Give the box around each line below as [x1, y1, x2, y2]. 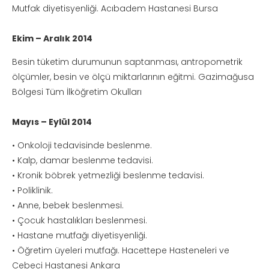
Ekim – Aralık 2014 [12, 32, 92, 45]
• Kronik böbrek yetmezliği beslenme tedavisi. [12, 169, 204, 182]
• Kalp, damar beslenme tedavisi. [12, 154, 153, 167]
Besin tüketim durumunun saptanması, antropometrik [12, 56, 243, 68]
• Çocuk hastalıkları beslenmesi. [12, 214, 147, 227]
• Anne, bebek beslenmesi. [12, 199, 124, 212]
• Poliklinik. [12, 184, 53, 197]
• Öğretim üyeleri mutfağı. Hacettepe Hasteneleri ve [12, 244, 229, 257]
